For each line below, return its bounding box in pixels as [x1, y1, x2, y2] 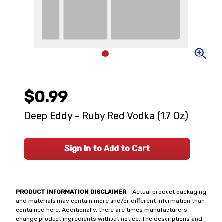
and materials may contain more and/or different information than [16, 197, 205, 204]
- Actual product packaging [126, 188, 206, 195]
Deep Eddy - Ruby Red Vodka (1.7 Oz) [24, 110, 188, 122]
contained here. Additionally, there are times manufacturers [16, 206, 187, 213]
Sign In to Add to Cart [64, 144, 150, 153]
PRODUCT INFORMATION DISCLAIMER [16, 188, 126, 195]
